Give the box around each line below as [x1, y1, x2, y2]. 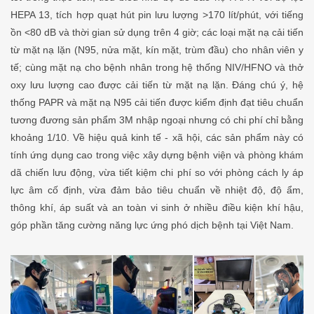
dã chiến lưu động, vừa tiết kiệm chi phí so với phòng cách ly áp [11, 167, 303, 179]
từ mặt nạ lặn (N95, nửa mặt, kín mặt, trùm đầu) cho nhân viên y [11, 44, 303, 56]
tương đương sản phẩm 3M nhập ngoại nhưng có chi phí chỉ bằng [11, 114, 303, 126]
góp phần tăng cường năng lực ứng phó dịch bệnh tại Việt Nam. [11, 219, 294, 231]
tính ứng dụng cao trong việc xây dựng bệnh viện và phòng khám [11, 149, 303, 161]
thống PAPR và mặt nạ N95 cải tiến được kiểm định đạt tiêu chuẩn [11, 97, 303, 109]
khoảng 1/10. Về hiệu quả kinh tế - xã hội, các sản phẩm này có [11, 132, 303, 144]
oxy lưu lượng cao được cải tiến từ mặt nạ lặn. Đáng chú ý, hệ [11, 79, 303, 91]
